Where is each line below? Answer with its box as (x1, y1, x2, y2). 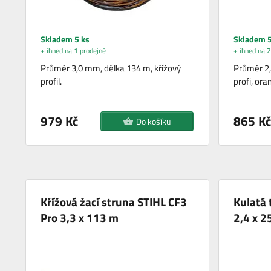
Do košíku (135, 115, 171, 128)
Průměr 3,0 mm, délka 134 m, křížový (41, 61, 181, 76)
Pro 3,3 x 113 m (41, 209, 119, 227)
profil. (41, 74, 62, 89)
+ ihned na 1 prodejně (41, 45, 106, 57)
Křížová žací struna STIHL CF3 (41, 193, 188, 211)
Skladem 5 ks (41, 33, 90, 46)
